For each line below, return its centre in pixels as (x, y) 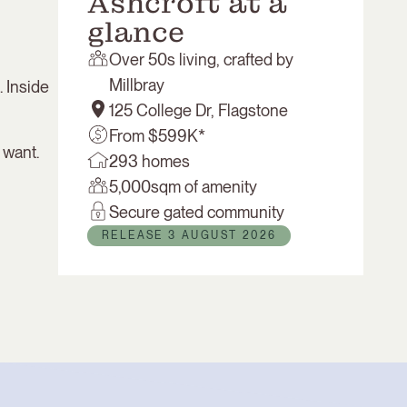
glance (136, 33)
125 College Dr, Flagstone (199, 110)
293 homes (149, 161)
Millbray (137, 85)
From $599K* (157, 136)
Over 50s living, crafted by (201, 60)
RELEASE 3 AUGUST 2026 (189, 235)
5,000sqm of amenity (183, 187)
